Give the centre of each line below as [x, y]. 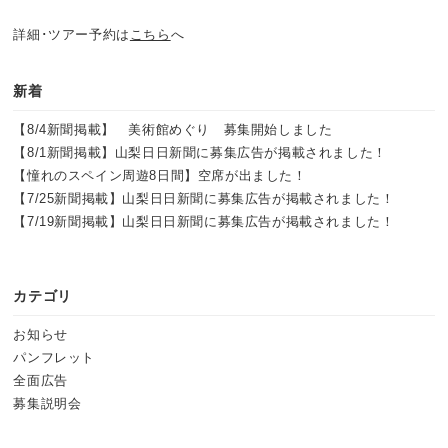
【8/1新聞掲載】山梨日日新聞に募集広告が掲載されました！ [200, 153]
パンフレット [54, 357]
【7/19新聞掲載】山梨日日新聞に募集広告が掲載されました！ [204, 222]
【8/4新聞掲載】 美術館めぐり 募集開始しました [173, 130]
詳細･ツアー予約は [71, 34]
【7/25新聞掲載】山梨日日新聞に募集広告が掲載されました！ [204, 199]
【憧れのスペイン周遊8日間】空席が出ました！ [160, 176]
